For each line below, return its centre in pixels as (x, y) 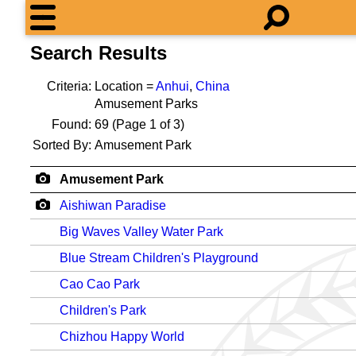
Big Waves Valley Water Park (141, 232)
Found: (72, 124)
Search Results (99, 53)
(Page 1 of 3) (147, 124)
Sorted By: (62, 145)
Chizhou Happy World (122, 337)
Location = (125, 86)
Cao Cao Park (100, 284)
